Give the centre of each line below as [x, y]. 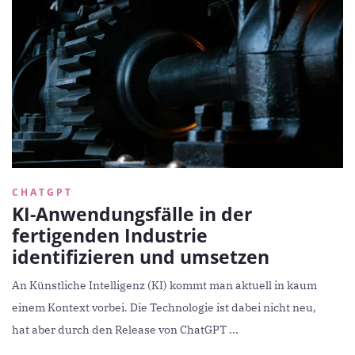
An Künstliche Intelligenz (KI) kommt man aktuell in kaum [164, 285]
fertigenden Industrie [110, 235]
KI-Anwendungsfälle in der [132, 214]
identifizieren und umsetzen [141, 256]
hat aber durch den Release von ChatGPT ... [125, 329]
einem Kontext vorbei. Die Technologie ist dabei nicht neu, [164, 307]
